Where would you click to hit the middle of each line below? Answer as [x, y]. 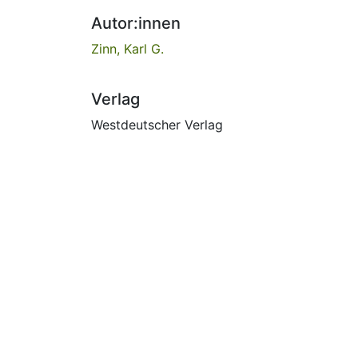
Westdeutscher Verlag [157, 124]
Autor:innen [136, 23]
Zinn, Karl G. [127, 48]
